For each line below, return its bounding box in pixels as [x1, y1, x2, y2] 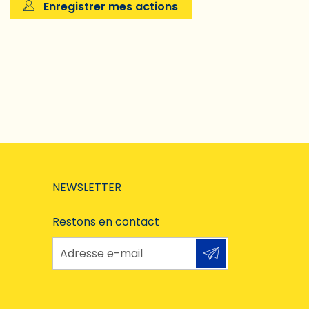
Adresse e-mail [53, 237, 136, 254]
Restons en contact [52, 213, 159, 230]
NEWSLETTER [52, 179, 121, 195]
